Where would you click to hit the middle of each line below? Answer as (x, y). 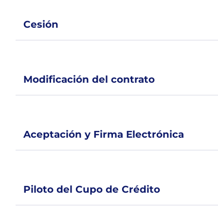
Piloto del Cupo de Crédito (92, 189)
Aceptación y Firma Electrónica (104, 134)
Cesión (41, 24)
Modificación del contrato (89, 79)
